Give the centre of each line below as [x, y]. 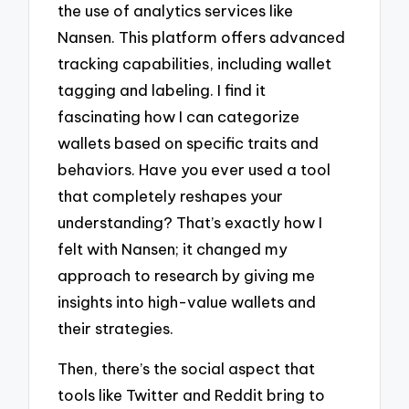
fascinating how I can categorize [179, 116]
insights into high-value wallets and [187, 301]
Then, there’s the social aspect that [187, 369]
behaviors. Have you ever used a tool [194, 169]
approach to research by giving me [187, 275]
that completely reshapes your [171, 195]
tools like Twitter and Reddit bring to [192, 395]
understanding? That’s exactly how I [190, 222]
